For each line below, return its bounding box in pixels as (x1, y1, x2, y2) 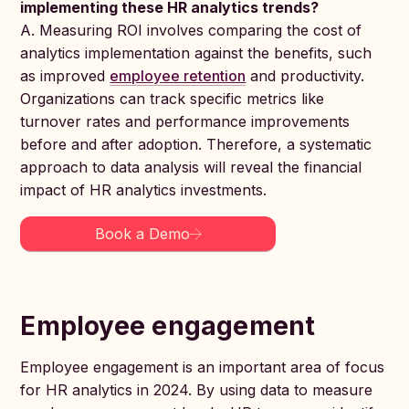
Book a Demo (94, 225, 190, 243)
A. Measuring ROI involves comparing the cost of (20, 21, 362, 39)
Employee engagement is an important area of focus (20, 358, 385, 376)
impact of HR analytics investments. (20, 181, 267, 199)
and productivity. (246, 67, 365, 85)
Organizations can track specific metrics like (20, 89, 325, 108)
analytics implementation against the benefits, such (20, 44, 372, 62)
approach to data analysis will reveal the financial (20, 158, 362, 176)
